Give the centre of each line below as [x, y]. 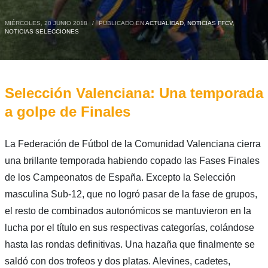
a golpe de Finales [67, 111]
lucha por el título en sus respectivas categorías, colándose [129, 227]
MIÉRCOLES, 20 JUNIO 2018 [46, 23]
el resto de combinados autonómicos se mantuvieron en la [128, 211]
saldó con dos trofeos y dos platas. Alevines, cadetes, [117, 261]
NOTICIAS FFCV [210, 23]
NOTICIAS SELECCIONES [42, 31]
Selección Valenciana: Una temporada [134, 93]
